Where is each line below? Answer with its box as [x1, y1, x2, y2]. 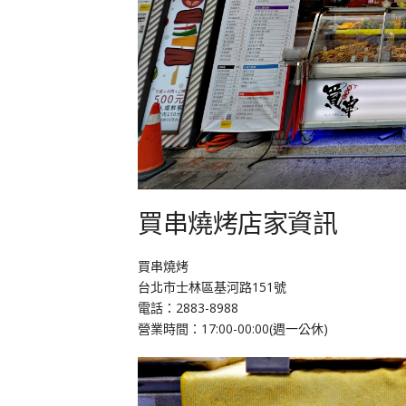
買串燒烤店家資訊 [138, 206, 337, 239]
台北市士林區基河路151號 [138, 278, 286, 295]
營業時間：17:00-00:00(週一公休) [138, 320, 328, 337]
